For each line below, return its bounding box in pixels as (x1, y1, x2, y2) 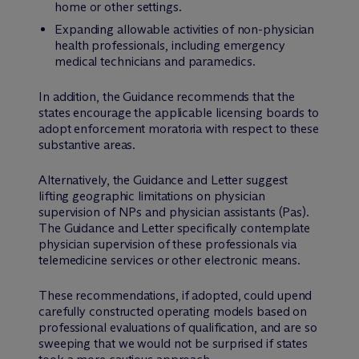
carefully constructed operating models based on (38, 303, 308, 319)
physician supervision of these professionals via (38, 236, 297, 252)
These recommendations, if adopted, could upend (38, 287, 313, 303)
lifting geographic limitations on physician (38, 188, 265, 204)
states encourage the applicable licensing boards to (38, 104, 319, 120)
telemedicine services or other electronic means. (38, 252, 301, 268)
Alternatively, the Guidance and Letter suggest (38, 171, 288, 188)
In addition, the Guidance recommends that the (38, 88, 295, 104)
